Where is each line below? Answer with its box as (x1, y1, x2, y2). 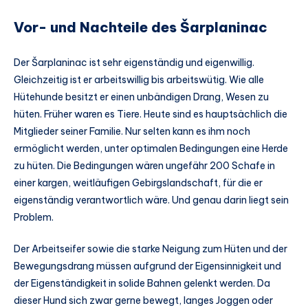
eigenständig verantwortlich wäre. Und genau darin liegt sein (14, 194, 289, 207)
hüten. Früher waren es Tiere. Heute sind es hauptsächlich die (14, 108, 287, 121)
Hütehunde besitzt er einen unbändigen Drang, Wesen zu (14, 91, 269, 104)
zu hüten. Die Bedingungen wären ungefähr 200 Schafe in (14, 159, 275, 173)
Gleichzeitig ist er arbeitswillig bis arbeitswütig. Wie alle (14, 74, 264, 87)
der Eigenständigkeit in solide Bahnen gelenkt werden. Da (14, 277, 270, 290)
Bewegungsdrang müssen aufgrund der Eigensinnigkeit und (14, 260, 281, 273)
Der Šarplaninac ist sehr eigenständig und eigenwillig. (14, 56, 254, 69)
